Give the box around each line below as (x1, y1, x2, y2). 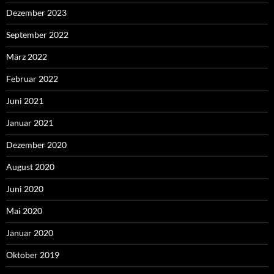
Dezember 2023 (6, 7, 67, 18)
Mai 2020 (6, 206, 42, 217)
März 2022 (6, 51, 47, 62)
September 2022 (6, 29, 68, 40)
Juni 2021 (6, 95, 43, 106)
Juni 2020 (6, 183, 43, 194)
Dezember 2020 (6, 139, 67, 150)
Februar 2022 (6, 73, 58, 84)
